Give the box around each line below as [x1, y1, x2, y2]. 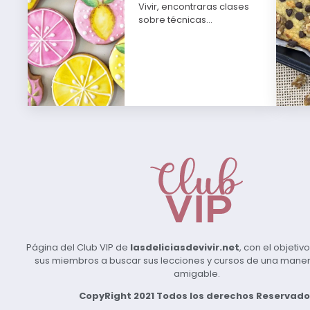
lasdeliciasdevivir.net [130, 241, 239, 255]
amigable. [174, 267, 220, 281]
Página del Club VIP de [26, 241, 130, 255]
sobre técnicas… [138, 13, 213, 27]
